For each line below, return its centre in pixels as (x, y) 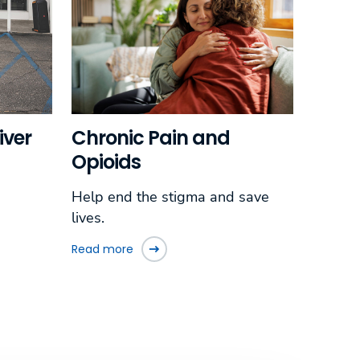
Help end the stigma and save (170, 197)
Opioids (106, 162)
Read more (102, 249)
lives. (88, 218)
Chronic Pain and (150, 138)
